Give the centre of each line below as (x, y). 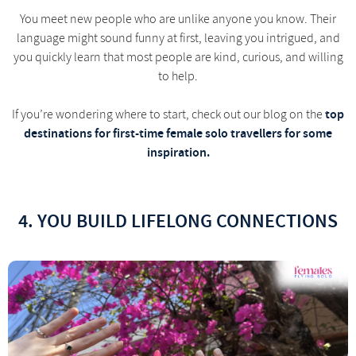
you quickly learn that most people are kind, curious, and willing (178, 57)
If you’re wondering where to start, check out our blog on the (168, 114)
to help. (178, 76)
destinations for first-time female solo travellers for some (178, 133)
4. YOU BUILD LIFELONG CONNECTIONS (178, 221)
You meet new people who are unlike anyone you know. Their (178, 19)
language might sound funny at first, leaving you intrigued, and (178, 38)
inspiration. (178, 152)
